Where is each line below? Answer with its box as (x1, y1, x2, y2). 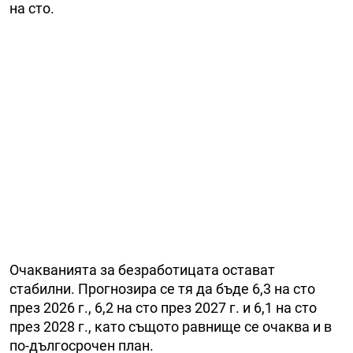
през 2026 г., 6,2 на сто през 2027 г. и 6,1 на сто (9, 299, 317, 317)
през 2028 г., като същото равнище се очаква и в (9, 318, 332, 336)
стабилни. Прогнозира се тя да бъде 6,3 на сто (9, 281, 315, 298)
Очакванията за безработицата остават (9, 262, 275, 279)
